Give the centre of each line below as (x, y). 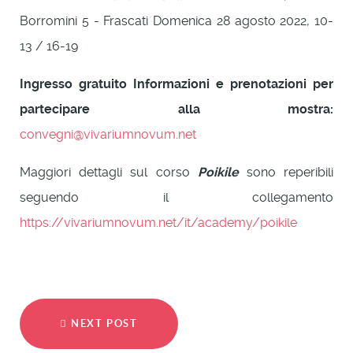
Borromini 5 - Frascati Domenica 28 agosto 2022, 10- (176, 21)
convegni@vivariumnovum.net (108, 134)
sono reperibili (286, 172)
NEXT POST (102, 323)
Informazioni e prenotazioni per (233, 84)
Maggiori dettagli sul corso (109, 172)
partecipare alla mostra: (176, 109)
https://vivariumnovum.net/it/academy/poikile (158, 223)
